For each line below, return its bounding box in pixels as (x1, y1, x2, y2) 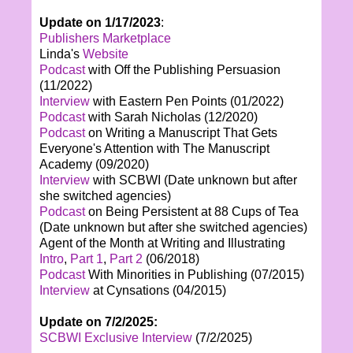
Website (83, 46, 128, 61)
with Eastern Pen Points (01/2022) (90, 94, 284, 108)
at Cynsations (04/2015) (93, 283, 226, 297)
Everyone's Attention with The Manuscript (39, 141, 269, 155)
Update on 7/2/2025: (39, 314, 158, 329)
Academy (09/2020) (39, 157, 149, 171)
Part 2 (110, 251, 146, 266)
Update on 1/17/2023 (39, 15, 161, 29)
